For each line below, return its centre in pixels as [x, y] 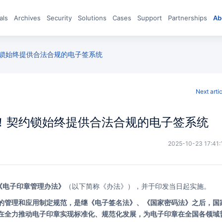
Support [152, 18]
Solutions [94, 18]
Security [61, 18]
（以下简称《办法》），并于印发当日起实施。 [138, 186]
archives [29, 18]
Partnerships [190, 18]
